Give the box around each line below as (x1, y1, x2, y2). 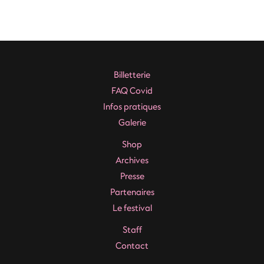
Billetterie (114, 69, 150, 81)
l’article (32, 32, 61, 44)
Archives (115, 154, 148, 167)
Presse (120, 170, 144, 183)
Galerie (118, 117, 146, 129)
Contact (115, 240, 148, 252)
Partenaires (110, 186, 154, 199)
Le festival (112, 202, 152, 214)
